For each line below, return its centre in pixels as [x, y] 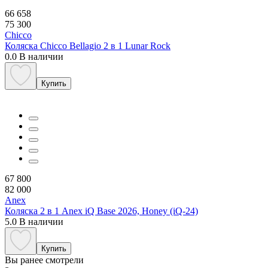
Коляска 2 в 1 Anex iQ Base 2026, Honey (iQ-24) [101, 211]
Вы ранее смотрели [44, 260]
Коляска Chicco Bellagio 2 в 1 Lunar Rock [88, 45]
